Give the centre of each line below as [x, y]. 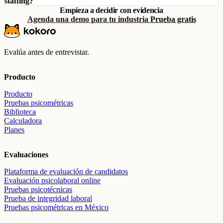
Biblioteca [20, 112]
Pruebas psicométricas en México [56, 207]
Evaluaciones [26, 155]
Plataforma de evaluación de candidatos [66, 171]
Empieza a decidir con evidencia [111, 10]
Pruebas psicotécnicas [38, 189]
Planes [14, 130]
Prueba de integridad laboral [48, 198]
